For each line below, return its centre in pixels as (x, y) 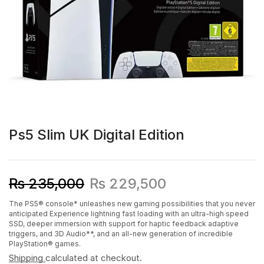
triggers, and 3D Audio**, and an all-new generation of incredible (121, 234)
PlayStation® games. (45, 244)
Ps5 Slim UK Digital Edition (97, 135)
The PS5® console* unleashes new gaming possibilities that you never (132, 204)
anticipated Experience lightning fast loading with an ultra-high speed (129, 214)
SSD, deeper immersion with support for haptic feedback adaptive (124, 224)
